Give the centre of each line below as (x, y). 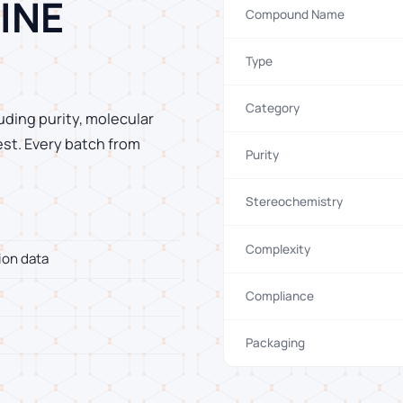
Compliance (280, 296)
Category (273, 108)
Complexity (278, 249)
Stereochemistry (294, 202)
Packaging (275, 342)
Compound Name (295, 14)
